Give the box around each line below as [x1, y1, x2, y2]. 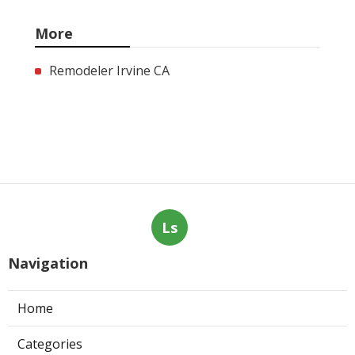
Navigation [8, 253, 88, 273]
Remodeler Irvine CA [49, 61, 170, 79]
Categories [17, 334, 82, 353]
